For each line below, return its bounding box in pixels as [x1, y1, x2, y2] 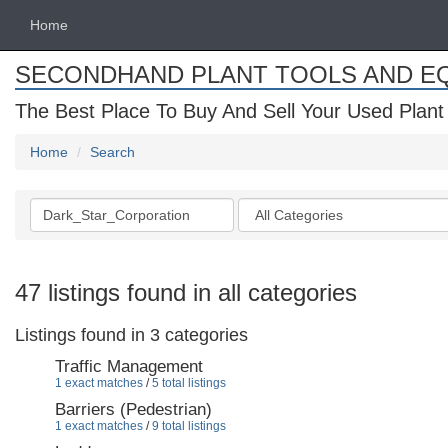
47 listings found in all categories [15, 279, 357, 306]
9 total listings [152, 419, 226, 433]
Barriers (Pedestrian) [55, 400, 212, 419]
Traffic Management [55, 357, 203, 376]
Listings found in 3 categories [15, 325, 248, 345]
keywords [29, 219, 95, 235]
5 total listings [152, 376, 226, 390]
